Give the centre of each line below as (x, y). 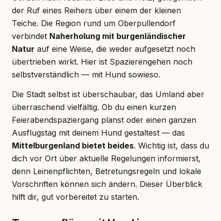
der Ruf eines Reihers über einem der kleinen (96, 10)
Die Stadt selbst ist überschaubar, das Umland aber (108, 94)
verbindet (31, 36)
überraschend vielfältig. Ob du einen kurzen (94, 107)
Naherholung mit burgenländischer (118, 36)
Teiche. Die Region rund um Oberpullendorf (94, 23)
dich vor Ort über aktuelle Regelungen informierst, (106, 158)
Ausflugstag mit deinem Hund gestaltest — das (98, 132)
